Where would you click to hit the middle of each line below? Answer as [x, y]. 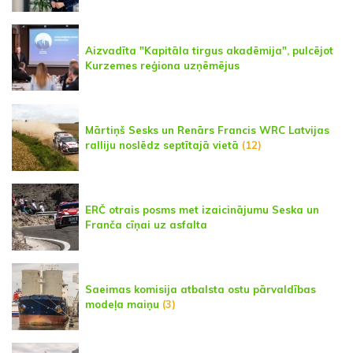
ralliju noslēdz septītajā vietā [162, 145]
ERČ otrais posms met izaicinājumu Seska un [202, 209]
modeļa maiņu [122, 304]
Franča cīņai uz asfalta [146, 224]
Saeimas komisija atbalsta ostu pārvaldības [201, 289]
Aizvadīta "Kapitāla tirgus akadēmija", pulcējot [209, 50]
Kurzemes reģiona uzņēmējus [162, 65]
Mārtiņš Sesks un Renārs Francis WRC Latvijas [207, 130]
